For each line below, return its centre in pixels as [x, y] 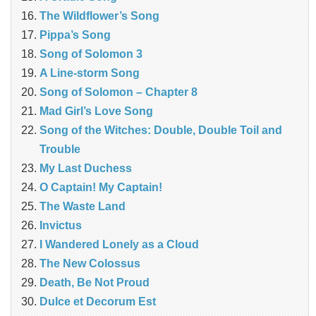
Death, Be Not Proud [95, 283]
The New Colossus [90, 264]
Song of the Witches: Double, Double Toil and [161, 130]
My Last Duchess [86, 169]
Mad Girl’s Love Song [96, 111]
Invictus [61, 226]
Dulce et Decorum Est [98, 302]
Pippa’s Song [75, 35]
